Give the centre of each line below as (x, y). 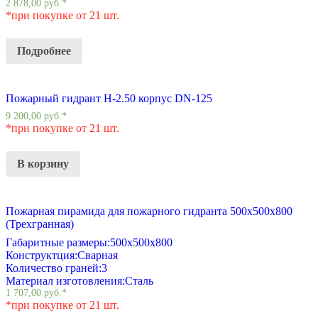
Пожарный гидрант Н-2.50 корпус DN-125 (109, 98)
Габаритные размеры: (58, 242)
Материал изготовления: (65, 280)
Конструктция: (42, 255)
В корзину (43, 163)
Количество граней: (54, 268)
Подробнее (44, 51)
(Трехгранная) (40, 224)
